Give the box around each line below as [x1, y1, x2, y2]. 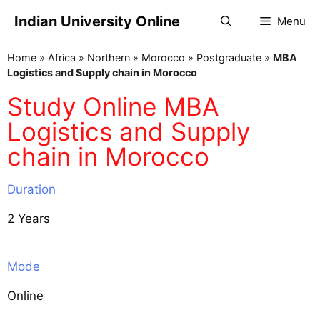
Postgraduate [196, 51, 261, 64]
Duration [7, 182, 56, 196]
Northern [87, 51, 130, 64]
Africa [48, 51, 76, 64]
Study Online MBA [7, 91, 219, 121]
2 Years [7, 211, 50, 226]
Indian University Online [14, 13, 180, 30]
